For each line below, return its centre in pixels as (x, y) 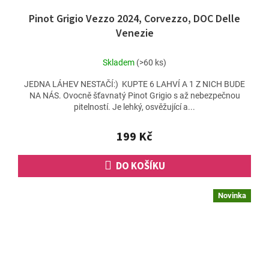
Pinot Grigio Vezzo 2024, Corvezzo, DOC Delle (134, 19)
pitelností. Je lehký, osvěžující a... (134, 107)
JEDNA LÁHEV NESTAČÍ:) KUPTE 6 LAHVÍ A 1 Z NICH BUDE (134, 84)
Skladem (119, 63)
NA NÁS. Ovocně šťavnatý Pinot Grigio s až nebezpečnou (134, 96)
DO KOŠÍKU (140, 167)
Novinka (232, 196)
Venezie (134, 34)
